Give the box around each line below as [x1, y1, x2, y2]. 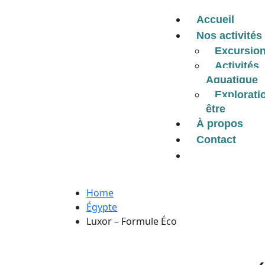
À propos [196, 118, 244, 130]
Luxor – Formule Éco [86, 215, 177, 228]
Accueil [196, 14, 235, 25]
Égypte [86, 201, 117, 214]
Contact [196, 134, 237, 146]
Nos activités [196, 30, 263, 41]
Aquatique [206, 74, 258, 86]
